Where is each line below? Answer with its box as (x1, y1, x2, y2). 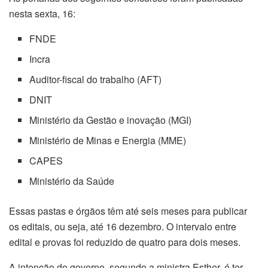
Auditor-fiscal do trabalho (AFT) (29, 72, 162, 86)
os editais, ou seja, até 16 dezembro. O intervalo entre (9, 219, 236, 233)
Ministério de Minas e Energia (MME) (29, 133, 187, 147)
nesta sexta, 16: (9, 6, 75, 20)
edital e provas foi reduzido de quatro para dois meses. (9, 234, 240, 249)
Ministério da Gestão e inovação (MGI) (29, 112, 192, 127)
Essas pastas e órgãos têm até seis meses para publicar (9, 203, 247, 218)
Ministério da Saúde (29, 173, 115, 188)
